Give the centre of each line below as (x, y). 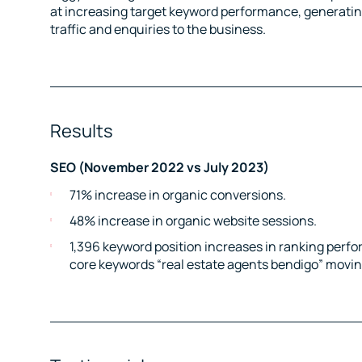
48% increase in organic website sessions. (194, 221)
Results (82, 131)
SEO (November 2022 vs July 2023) (160, 167)
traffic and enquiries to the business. (158, 29)
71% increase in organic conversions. (178, 195)
